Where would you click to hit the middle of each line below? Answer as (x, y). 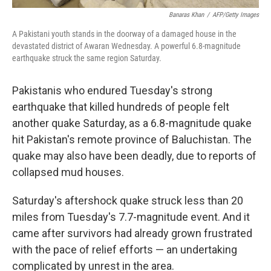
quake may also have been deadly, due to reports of (134, 155)
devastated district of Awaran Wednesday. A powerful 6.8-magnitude (126, 46)
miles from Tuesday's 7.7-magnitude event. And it (131, 217)
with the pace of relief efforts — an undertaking (125, 249)
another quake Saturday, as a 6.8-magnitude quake (132, 123)
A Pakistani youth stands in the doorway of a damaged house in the (124, 34)
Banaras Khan (186, 15)
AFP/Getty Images (236, 15)
